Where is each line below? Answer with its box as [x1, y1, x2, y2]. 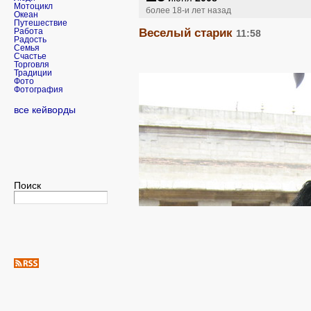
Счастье [14, 52, 47, 61]
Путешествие [14, 19, 67, 28]
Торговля [14, 60, 49, 69]
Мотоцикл [14, 2, 53, 11]
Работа [14, 27, 43, 36]
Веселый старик [139, 26, 236, 40]
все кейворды [14, 103, 76, 115]
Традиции [14, 69, 52, 78]
